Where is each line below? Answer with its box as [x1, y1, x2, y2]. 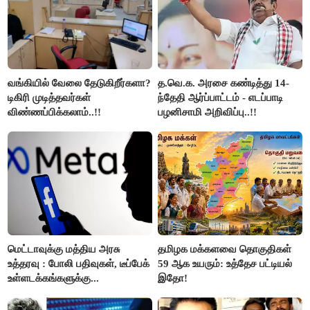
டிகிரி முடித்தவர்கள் [8, 91, 91, 103]
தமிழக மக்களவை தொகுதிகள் [158, 243, 292, 255]
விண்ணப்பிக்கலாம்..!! [8, 106, 102, 118]
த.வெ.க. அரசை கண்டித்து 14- [158, 77, 290, 89]
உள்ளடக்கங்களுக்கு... [8, 272, 100, 284]
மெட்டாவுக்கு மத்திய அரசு [8, 243, 120, 255]
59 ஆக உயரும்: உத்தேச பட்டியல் [158, 257, 293, 269]
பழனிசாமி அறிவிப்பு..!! [158, 106, 257, 118]
